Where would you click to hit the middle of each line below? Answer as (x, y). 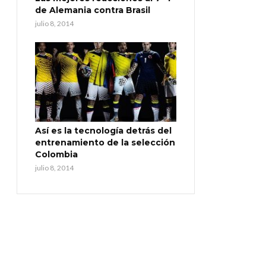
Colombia (56, 154)
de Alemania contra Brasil (93, 10)
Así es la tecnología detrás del (103, 130)
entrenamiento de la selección (105, 142)
